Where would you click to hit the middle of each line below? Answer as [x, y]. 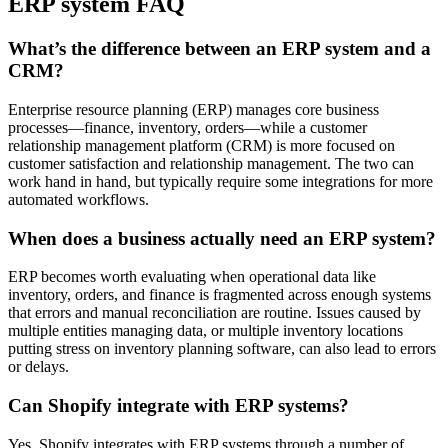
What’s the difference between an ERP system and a [219, 49]
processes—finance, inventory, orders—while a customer [187, 127]
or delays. [38, 367]
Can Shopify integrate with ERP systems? [178, 406]
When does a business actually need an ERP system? [222, 238]
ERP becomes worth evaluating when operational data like [192, 277]
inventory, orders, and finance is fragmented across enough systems [219, 295]
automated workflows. [78, 199]
